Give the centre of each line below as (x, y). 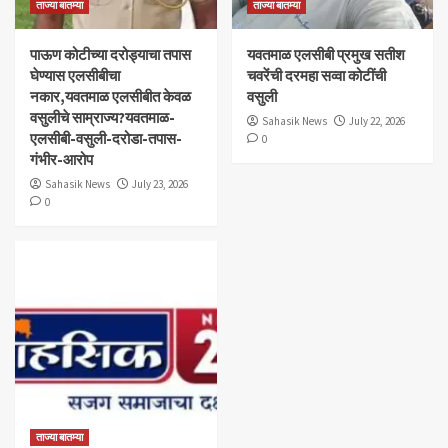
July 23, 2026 (160, 183)
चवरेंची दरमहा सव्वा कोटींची (316, 75)
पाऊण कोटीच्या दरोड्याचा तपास (110, 54)
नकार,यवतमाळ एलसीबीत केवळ (110, 96)
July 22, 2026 (376, 120)
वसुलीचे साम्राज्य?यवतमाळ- (102, 117)
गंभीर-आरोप (61, 159)
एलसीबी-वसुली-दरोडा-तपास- (106, 138)
